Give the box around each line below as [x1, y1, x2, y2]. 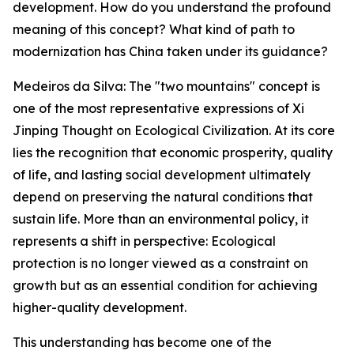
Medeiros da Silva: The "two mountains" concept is [13, 78, 320, 94]
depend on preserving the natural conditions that [13, 189, 313, 205]
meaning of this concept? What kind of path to [13, 21, 295, 37]
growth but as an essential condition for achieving [13, 277, 318, 293]
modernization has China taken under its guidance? [13, 43, 328, 59]
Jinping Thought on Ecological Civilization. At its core [13, 122, 335, 138]
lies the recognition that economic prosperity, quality [13, 145, 333, 160]
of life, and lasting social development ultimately [13, 167, 311, 183]
